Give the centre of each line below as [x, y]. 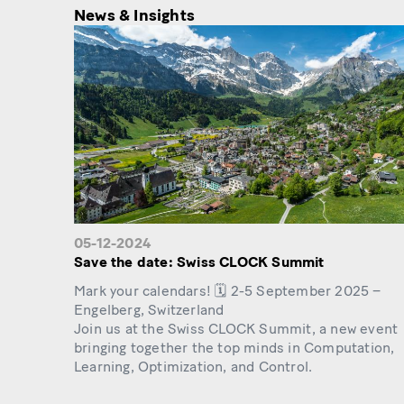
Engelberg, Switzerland [149, 310]
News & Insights [134, 16]
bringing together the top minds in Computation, [234, 348]
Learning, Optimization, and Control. [193, 367]
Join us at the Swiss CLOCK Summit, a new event [236, 329]
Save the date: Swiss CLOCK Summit [199, 262]
